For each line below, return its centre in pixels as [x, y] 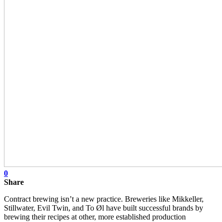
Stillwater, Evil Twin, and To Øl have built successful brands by [104, 208]
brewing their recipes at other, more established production [95, 217]
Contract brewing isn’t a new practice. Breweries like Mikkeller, [104, 199]
